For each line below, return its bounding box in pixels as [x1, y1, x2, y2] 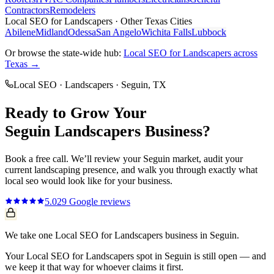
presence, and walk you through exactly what [80, 165, 257, 176]
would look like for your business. [39, 176, 172, 187]
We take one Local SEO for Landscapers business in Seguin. [5, 230, 239, 241]
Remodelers [50, 5, 95, 16]
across [231, 48, 257, 59]
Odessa [68, 27, 96, 38]
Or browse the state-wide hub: [5, 48, 124, 59]
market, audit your [170, 154, 243, 165]
